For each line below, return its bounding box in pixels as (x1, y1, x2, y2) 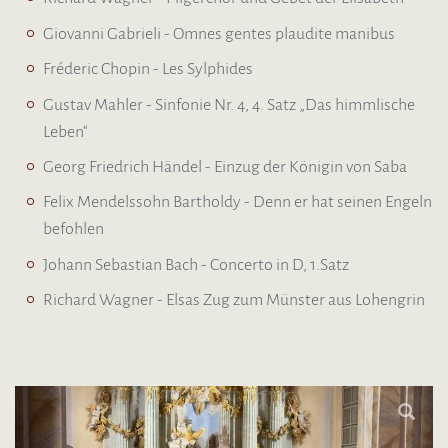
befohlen (43, 220, 104, 239)
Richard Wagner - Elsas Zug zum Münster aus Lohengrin (43, 291, 425, 310)
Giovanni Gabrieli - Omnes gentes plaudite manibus (43, 24, 395, 43)
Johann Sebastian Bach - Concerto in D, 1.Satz (43, 255, 349, 274)
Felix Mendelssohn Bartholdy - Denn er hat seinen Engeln (43, 193, 432, 212)
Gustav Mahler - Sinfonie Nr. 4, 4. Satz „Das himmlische (43, 95, 415, 114)
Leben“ (43, 122, 88, 141)
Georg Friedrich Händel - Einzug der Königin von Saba (43, 158, 407, 177)
